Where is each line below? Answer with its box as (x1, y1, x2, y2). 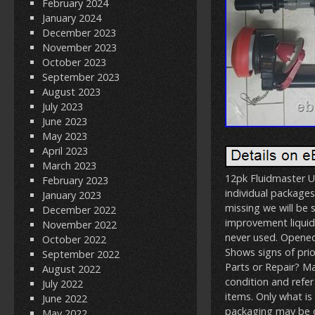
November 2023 (42, 41, 117, 54)
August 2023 (42, 85, 101, 98)
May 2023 (42, 129, 87, 143)
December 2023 (42, 26, 116, 39)
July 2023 (42, 100, 83, 113)
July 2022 (42, 277, 83, 290)
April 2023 (42, 144, 88, 157)
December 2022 (42, 203, 116, 217)
